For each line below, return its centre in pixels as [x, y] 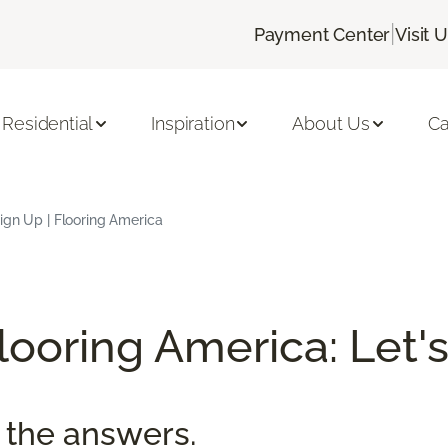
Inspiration [193, 124]
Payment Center [322, 34]
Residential [48, 124]
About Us [331, 124]
